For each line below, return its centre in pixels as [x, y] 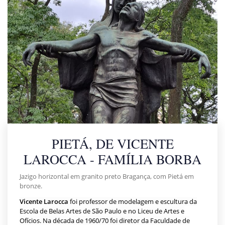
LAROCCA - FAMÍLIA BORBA [113, 159]
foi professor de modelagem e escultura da [133, 201]
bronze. [31, 186]
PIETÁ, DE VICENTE [113, 143]
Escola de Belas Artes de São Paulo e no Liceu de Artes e [102, 211]
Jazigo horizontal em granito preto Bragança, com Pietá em [107, 176]
